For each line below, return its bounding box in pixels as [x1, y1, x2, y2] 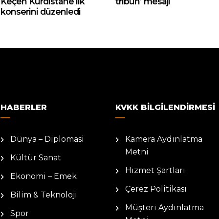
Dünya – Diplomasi [10, 134, 84, 144]
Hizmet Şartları [125, 166, 185, 175]
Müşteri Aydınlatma [125, 203, 204, 212]
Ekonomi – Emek [10, 172, 77, 181]
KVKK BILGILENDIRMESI [115, 103, 215, 112]
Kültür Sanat [10, 153, 61, 162]
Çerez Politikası [125, 184, 187, 194]
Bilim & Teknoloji [10, 190, 77, 199]
